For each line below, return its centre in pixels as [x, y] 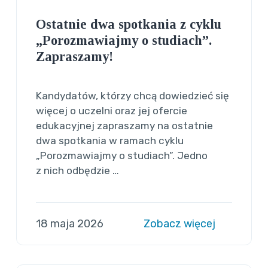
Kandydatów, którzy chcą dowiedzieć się [133, 95]
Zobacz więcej [180, 223]
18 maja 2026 [70, 223]
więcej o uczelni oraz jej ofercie [112, 110]
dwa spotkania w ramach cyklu [110, 140]
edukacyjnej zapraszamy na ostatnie [125, 125]
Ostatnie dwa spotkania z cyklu [129, 24]
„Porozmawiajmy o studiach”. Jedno [122, 155]
